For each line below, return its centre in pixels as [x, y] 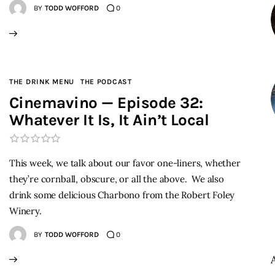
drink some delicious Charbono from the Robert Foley [122, 195]
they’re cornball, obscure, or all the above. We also [117, 179]
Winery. [25, 211]
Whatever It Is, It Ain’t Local [109, 120]
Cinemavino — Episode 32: [106, 103]
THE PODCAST [106, 81]
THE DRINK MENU [42, 81]
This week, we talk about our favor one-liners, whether [125, 163]
